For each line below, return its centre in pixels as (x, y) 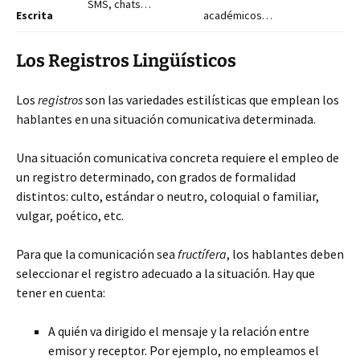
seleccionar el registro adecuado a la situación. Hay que (166, 273)
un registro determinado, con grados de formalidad (156, 177)
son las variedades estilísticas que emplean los (211, 100)
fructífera (202, 254)
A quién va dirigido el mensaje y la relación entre (179, 331)
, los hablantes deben (285, 254)
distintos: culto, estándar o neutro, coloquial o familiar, (168, 196)
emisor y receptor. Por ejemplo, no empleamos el (184, 350)
